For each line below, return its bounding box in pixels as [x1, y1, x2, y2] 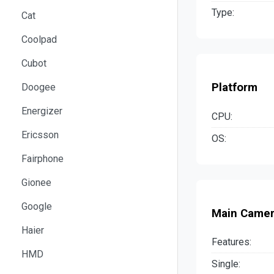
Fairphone [21, 152, 64, 165]
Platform [212, 81, 257, 95]
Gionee [21, 176, 51, 188]
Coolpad [21, 33, 57, 45]
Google [21, 200, 52, 212]
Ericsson [21, 128, 59, 141]
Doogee [21, 81, 56, 93]
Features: [212, 236, 251, 248]
